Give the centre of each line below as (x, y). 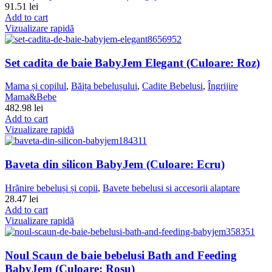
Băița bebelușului (104, 86)
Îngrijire (223, 86)
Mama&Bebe (31, 97)
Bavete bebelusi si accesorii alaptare (171, 188)
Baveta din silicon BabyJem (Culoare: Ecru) (115, 165)
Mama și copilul (36, 86)
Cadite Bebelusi (172, 86)
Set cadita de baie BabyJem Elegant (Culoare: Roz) (132, 63)
